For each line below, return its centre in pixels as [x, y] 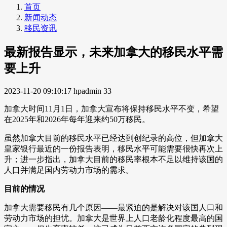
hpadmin [87, 91]
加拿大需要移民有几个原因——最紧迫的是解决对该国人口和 [113, 207]
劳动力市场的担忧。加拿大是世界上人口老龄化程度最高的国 [113, 218]
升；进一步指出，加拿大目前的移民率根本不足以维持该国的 [113, 159]
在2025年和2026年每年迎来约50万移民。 [77, 119]
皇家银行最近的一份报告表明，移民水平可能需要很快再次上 [113, 148]
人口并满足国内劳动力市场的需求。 [69, 170]
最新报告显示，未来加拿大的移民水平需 [113, 52]
